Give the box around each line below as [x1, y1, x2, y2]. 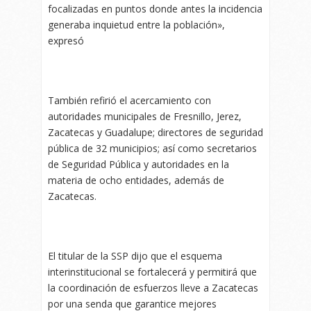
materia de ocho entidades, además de [48, 174, 224, 187]
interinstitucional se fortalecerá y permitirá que [48, 265, 257, 279]
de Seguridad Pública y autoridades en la [48, 158, 229, 171]
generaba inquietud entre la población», [48, 18, 225, 32]
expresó [48, 34, 84, 48]
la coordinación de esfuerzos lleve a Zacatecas [48, 281, 258, 295]
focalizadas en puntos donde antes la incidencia [48, 2, 262, 16]
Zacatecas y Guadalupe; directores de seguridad [48, 126, 263, 140]
